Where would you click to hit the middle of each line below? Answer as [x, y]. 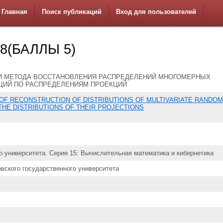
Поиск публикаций [72, 12]
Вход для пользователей [156, 12]
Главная [14, 12]
